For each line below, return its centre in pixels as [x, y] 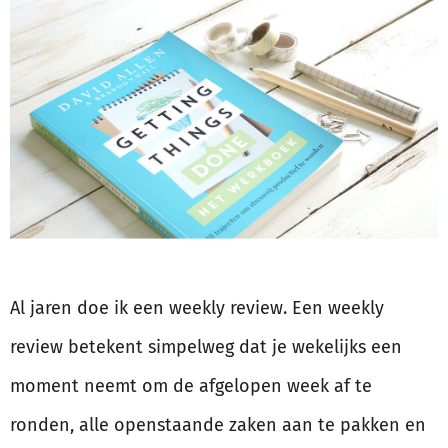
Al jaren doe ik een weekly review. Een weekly [197, 307]
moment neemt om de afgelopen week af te [191, 385]
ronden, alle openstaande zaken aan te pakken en [218, 424]
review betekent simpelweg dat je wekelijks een [206, 346]
